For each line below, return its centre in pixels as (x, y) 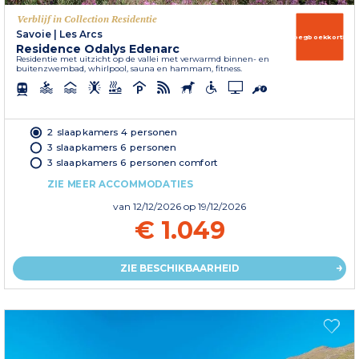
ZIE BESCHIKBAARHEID (179, 268)
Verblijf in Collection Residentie (87, 18)
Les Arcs (81, 34)
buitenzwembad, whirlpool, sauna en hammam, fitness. (129, 68)
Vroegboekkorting (320, 37)
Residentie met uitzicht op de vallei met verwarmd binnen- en (143, 58)
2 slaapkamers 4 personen (112, 132)
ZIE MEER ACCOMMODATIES (121, 184)
